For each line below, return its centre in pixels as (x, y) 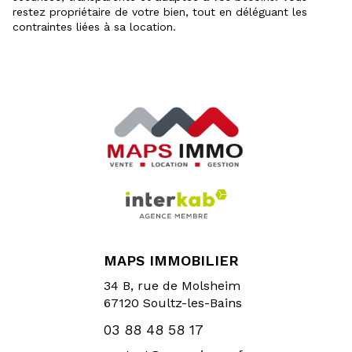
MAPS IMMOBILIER (171, 260)
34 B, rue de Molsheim (172, 286)
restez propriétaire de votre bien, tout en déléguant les (160, 11)
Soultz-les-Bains (192, 303)
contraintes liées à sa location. (94, 26)
